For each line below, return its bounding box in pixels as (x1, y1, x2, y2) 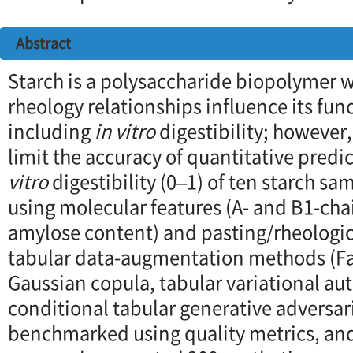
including (8, 116, 95, 145)
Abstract (16, 32, 71, 54)
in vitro (95, 116, 155, 145)
